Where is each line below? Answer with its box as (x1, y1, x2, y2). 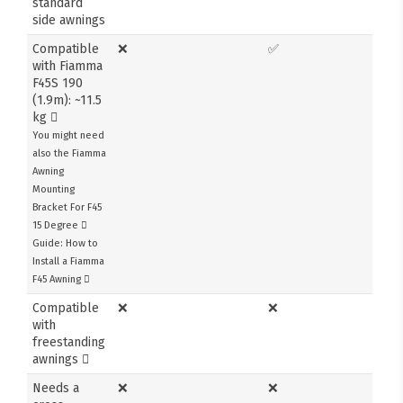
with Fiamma (32, 58, 103, 74)
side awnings (32, 12, 106, 28)
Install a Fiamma (32, 255, 105, 267)
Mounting (32, 183, 76, 195)
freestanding (32, 334, 106, 350)
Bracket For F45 (32, 201, 103, 213)
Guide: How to (32, 237, 99, 249)
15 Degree (32, 219, 82, 231)
